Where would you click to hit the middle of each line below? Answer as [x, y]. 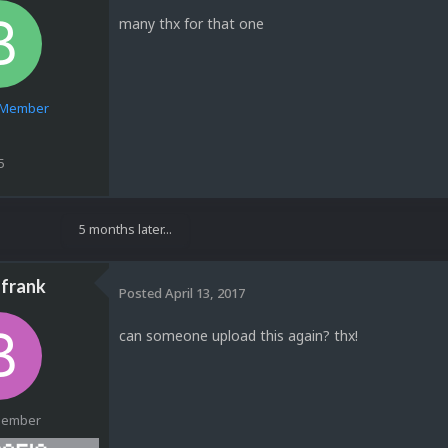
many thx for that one [191, 24]
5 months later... [125, 229]
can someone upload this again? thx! [238, 336]
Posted [142, 292]
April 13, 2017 [205, 292]
